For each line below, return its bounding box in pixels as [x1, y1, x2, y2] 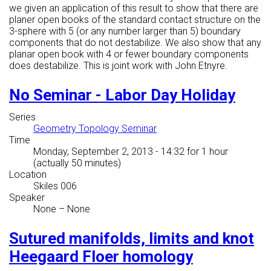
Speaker [9, 192, 45, 204]
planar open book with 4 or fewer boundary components [9, 48, 249, 60]
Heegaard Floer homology [9, 247, 193, 266]
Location [9, 169, 47, 181]
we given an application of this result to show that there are [9, 2, 258, 15]
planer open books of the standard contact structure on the [9, 14, 261, 26]
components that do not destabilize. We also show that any [9, 37, 261, 49]
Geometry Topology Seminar [33, 123, 157, 135]
